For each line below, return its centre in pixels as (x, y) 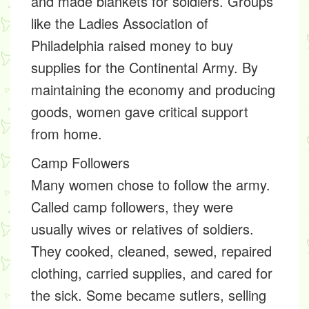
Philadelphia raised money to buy (132, 45)
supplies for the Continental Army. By (144, 67)
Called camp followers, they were (132, 207)
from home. (67, 133)
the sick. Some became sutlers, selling (149, 295)
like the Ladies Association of (120, 23)
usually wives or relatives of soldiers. (142, 229)
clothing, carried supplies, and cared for (152, 273)
